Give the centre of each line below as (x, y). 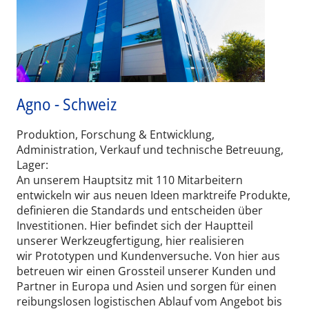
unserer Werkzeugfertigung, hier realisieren (130, 241)
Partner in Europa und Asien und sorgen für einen (147, 287)
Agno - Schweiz (67, 104)
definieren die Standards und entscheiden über (140, 211)
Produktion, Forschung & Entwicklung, (116, 135)
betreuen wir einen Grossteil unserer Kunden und (146, 271)
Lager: (32, 165)
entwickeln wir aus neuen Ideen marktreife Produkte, (153, 196)
